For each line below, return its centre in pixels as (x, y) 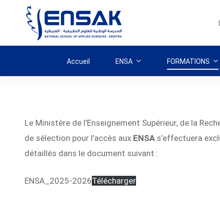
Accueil (78, 61)
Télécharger (114, 181)
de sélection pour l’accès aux (79, 138)
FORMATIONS (188, 61)
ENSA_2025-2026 (58, 181)
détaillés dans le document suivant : (91, 153)
